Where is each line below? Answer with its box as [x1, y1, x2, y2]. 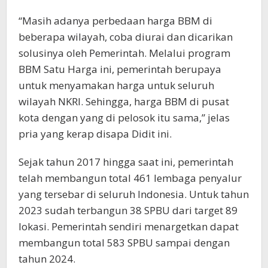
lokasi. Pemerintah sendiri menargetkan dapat [19, 220, 239, 233]
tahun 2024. [19, 252, 75, 266]
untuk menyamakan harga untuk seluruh [19, 78, 214, 92]
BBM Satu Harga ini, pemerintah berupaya [19, 62, 221, 76]
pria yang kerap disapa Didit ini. [19, 127, 172, 141]
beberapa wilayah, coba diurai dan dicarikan [19, 30, 233, 44]
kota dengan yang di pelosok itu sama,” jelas [19, 111, 230, 124]
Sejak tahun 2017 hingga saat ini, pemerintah [19, 155, 233, 169]
